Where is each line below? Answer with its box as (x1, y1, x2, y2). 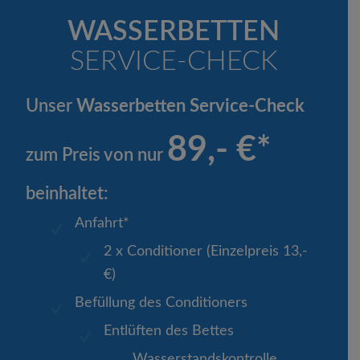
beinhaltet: (26, 185, 109, 202)
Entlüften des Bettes (104, 323, 235, 338)
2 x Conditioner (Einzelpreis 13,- (104, 243, 309, 259)
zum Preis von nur (26, 146, 168, 164)
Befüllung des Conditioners (75, 295, 248, 310)
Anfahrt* (75, 215, 130, 231)
